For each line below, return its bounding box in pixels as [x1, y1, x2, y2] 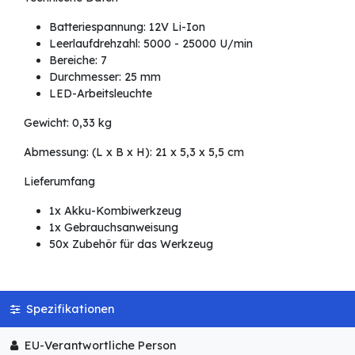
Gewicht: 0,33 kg [24, 115, 112, 130]
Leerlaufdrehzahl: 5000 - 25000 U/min [49, 36, 253, 51]
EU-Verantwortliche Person [21, 338, 176, 353]
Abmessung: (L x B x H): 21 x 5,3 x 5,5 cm [24, 144, 244, 159]
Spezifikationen [22, 301, 114, 316]
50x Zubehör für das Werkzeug [49, 236, 213, 251]
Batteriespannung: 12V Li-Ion [49, 19, 205, 34]
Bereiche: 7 [49, 52, 107, 67]
